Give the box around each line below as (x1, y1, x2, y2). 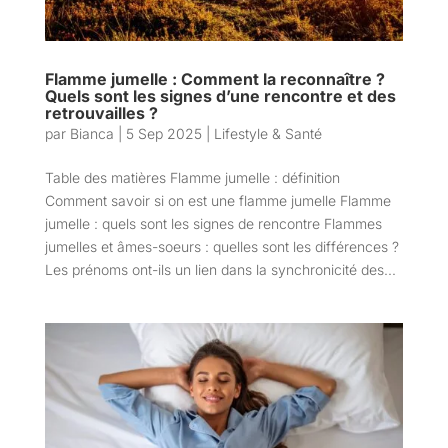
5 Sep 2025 (125, 124, 202, 142)
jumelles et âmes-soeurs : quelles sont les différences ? (44, 237, 399, 255)
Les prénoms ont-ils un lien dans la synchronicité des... (44, 260, 396, 278)
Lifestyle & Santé (213, 124, 322, 142)
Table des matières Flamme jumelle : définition (44, 168, 340, 186)
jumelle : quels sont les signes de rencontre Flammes (44, 214, 382, 232)
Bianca (69, 124, 114, 142)
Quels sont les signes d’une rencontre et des (44, 85, 396, 106)
